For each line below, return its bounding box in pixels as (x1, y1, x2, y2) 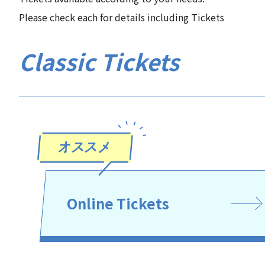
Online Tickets (67, 193, 170, 214)
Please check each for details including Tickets (19, 10, 224, 24)
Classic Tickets (19, 45, 179, 77)
